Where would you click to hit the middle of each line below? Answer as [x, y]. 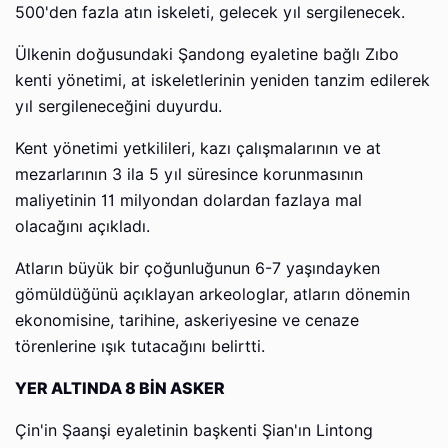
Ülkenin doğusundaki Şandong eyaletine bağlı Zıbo [207, 54]
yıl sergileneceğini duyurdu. [118, 106]
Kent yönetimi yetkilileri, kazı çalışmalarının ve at [198, 148]
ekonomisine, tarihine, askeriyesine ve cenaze [187, 320]
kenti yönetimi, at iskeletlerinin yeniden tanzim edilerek [222, 80]
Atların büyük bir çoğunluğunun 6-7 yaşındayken [197, 268]
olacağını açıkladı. [82, 226]
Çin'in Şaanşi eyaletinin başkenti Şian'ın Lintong [194, 430]
